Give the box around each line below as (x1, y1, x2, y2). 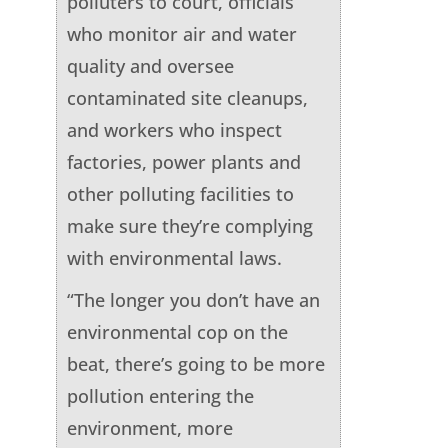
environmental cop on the (66, 319, 288, 344)
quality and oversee (66, 53, 234, 78)
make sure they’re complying (66, 213, 313, 238)
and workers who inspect (66, 117, 282, 142)
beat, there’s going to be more (66, 351, 325, 376)
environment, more (66, 415, 233, 440)
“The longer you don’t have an (66, 287, 320, 312)
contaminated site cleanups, (66, 85, 308, 110)
